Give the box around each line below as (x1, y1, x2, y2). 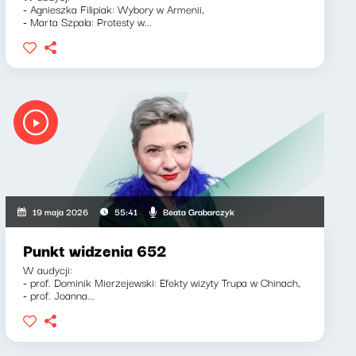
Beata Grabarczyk (162, 203, 234, 219)
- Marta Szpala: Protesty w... (22, 13, 152, 30)
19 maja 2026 (32, 204, 88, 219)
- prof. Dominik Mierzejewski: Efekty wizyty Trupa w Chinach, (22, 273, 300, 291)
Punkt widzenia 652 (22, 238, 167, 262)
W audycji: (22, 261, 72, 278)
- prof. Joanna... (22, 286, 95, 304)
